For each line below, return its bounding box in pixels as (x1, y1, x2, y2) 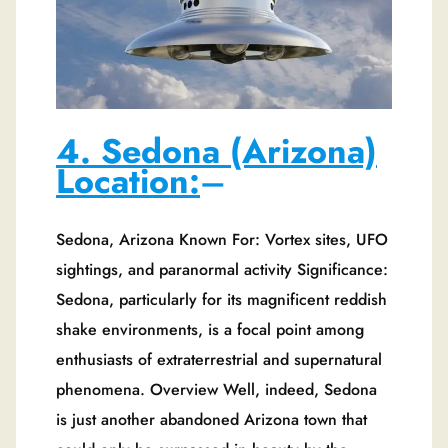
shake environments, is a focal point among (56, 318, 364, 342)
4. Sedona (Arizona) (56, 127, 377, 177)
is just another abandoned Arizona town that (56, 408, 367, 432)
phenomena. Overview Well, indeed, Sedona (56, 378, 377, 402)
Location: (56, 157, 200, 207)
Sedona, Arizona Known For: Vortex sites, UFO (56, 228, 388, 252)
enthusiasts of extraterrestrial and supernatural (56, 348, 382, 372)
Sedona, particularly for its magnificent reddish (56, 288, 387, 312)
